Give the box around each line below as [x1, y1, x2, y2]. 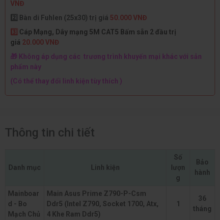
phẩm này [10, 62, 41, 71]
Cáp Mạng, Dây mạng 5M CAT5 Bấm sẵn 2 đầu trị [19, 27, 176, 36]
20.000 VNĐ [22, 38, 59, 46]
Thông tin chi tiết [5, 125, 95, 139]
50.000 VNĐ [109, 13, 147, 22]
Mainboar [8, 189, 39, 197]
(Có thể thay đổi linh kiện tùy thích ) [10, 77, 122, 85]
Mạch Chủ [8, 210, 40, 218]
